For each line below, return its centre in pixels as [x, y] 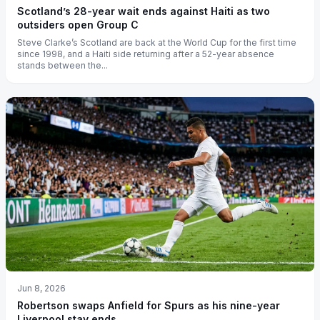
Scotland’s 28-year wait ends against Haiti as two [144, 11]
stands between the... [62, 66]
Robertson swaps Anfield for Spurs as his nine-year [149, 305]
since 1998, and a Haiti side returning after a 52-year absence [146, 54]
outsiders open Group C [78, 25]
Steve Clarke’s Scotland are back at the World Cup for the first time [157, 43]
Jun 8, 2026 [41, 288]
